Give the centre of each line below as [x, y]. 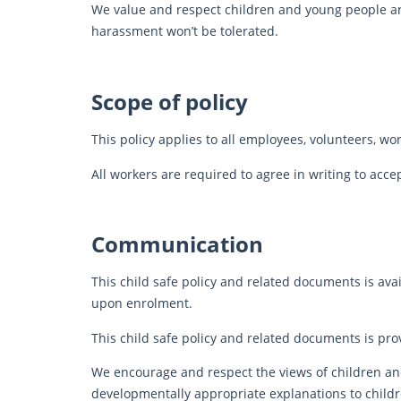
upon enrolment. [142, 303]
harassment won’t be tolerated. [185, 31]
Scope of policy [170, 102]
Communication [177, 244]
